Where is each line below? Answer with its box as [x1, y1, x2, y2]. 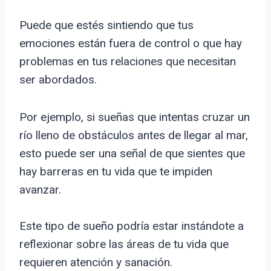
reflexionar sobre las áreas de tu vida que [19, 237, 229, 252]
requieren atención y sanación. [19, 255, 172, 270]
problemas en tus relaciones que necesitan [19, 54, 236, 69]
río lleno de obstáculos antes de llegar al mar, [19, 128, 248, 143]
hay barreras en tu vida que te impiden [19, 165, 212, 179]
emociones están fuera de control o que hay [19, 36, 242, 51]
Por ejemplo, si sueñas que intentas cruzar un [19, 110, 250, 125]
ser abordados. [19, 73, 97, 87]
